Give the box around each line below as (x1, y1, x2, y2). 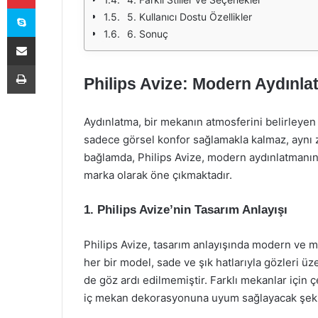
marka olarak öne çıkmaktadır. (84, 168, 232, 182)
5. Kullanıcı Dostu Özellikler (127, 11, 252, 23)
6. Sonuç (127, 28, 168, 40)
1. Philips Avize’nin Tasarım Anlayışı (84, 203, 287, 216)
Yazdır (35, 59, 62, 70)
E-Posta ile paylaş (35, 31, 62, 42)
